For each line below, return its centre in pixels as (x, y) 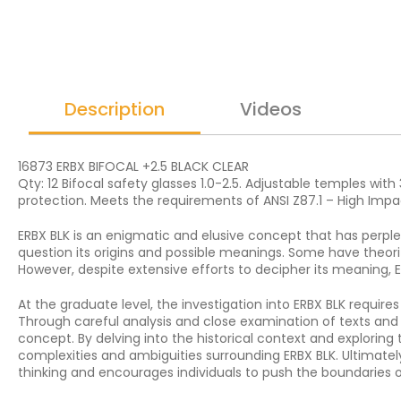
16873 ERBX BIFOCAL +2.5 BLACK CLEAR (133, 166)
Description (115, 109)
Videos (271, 109)
